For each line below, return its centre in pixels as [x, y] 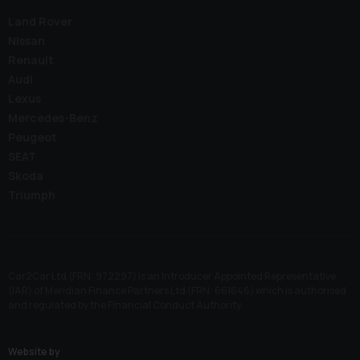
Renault [31, 60]
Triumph [32, 195]
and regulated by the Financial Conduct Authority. [125, 305]
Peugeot [33, 137]
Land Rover [40, 22]
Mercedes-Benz [53, 118]
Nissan [27, 41]
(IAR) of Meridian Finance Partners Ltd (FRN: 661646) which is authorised [177, 291]
